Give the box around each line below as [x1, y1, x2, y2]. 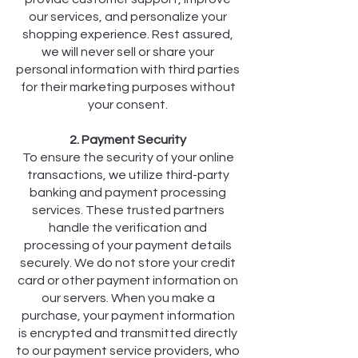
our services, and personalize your [29, 10, 227, 24]
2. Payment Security [70, 133, 186, 147]
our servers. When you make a [41, 292, 215, 305]
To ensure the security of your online [22, 151, 234, 165]
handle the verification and [49, 221, 207, 235]
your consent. [88, 98, 168, 112]
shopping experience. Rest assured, [22, 28, 233, 42]
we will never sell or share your [42, 46, 214, 59]
